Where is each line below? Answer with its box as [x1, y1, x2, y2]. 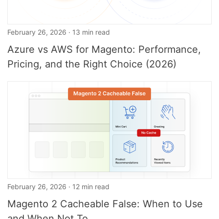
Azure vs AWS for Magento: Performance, [7, 44, 201, 55]
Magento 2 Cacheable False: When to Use [7, 198, 203, 210]
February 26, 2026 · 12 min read [7, 182, 109, 191]
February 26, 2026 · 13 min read [7, 28, 110, 36]
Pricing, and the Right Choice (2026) [7, 58, 176, 70]
